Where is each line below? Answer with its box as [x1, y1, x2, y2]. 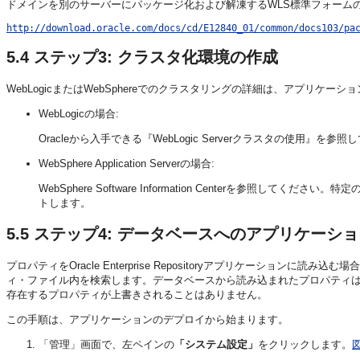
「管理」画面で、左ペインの [39, 337, 174, 350]
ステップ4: [29, 225, 117, 243]
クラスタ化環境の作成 [117, 48, 278, 67]
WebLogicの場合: [39, 107, 119, 120]
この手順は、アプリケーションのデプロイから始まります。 [6, 313, 288, 325]
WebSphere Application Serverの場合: [39, 157, 215, 170]
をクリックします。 [258, 337, 352, 350]
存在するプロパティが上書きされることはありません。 [6, 288, 268, 301]
